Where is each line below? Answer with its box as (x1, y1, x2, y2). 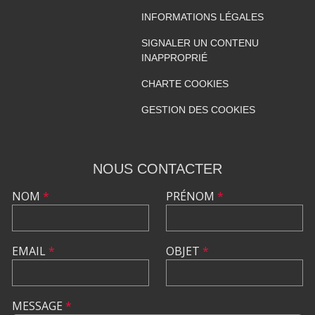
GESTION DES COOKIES (141, 103, 255, 115)
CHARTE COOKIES (141, 77, 229, 89)
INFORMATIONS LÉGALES (141, 11, 264, 22)
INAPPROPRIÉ (141, 51, 207, 63)
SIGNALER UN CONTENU (141, 37, 259, 49)
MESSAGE (12, 297, 65, 314)
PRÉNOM (166, 188, 217, 204)
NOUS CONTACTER (93, 160, 222, 176)
